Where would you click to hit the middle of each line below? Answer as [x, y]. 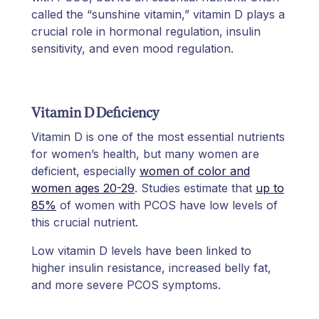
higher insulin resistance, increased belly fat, [151, 267]
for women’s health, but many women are [145, 153]
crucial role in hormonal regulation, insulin [146, 31]
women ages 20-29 [83, 188]
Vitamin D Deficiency [95, 112]
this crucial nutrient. [85, 222]
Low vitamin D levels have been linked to [141, 250]
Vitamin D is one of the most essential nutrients [158, 136]
